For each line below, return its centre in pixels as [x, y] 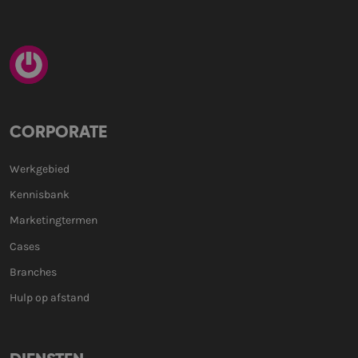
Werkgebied [40, 169]
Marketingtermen [54, 221]
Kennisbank [40, 195]
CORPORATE [58, 133]
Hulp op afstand [50, 297]
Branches [33, 272]
